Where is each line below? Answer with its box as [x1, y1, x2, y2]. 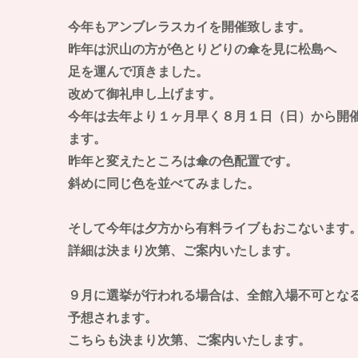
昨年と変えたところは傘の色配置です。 [67, 154, 298, 168]
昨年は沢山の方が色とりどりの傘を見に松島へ [67, 42, 336, 56]
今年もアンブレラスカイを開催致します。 [67, 20, 311, 34]
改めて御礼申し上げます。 [67, 87, 221, 101]
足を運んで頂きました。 [67, 65, 209, 78]
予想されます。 [67, 311, 157, 324]
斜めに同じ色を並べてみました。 [67, 177, 260, 190]
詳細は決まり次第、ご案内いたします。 [67, 244, 298, 257]
